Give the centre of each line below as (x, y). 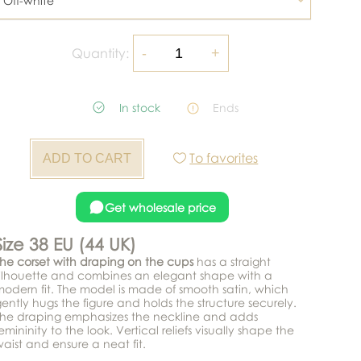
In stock (139, 108)
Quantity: (101, 53)
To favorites (224, 158)
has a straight (232, 261)
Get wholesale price (161, 207)
